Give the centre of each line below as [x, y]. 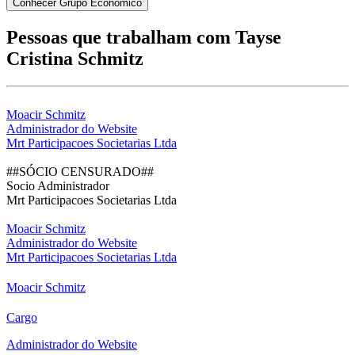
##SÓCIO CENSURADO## [80, 171]
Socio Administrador [58, 185]
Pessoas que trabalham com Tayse [144, 37]
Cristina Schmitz [75, 58]
